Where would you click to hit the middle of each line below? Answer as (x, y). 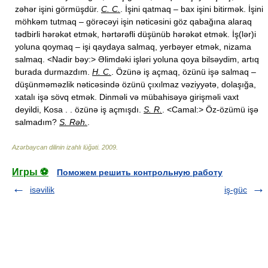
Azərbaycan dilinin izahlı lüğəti (55, 147)
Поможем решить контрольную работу (140, 172)
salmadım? (37, 122)
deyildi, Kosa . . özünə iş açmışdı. (79, 109)
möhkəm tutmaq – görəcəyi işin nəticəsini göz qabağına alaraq (133, 22)
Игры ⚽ (30, 172)
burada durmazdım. (54, 72)
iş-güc (236, 190)
